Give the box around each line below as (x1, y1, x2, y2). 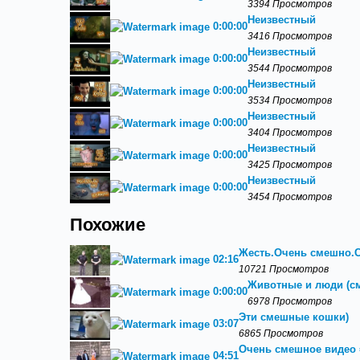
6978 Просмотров (247, 296, 332, 306)
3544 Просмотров (247, 63, 332, 73)
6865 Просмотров (239, 328, 323, 338)
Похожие (70, 215, 145, 235)
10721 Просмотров (239, 264, 329, 274)
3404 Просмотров (247, 127, 332, 137)
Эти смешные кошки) (239, 311, 349, 323)
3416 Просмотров (247, 31, 332, 41)
